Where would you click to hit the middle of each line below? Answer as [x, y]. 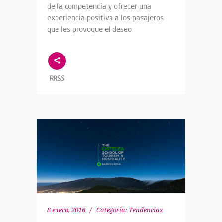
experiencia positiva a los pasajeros [105, 17]
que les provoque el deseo [89, 29]
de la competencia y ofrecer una [99, 6]
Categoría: [112, 210]
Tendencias [146, 210]
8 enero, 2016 [66, 210]
